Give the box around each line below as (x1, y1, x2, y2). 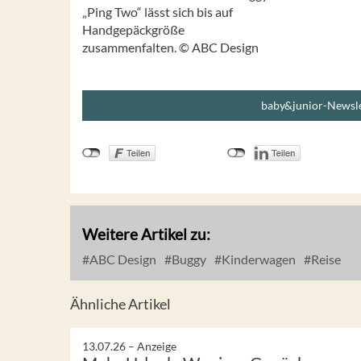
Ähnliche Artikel (70, 294, 171, 313)
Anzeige (137, 338, 176, 353)
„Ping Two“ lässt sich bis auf (82, 3, 233, 19)
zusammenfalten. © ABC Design (82, 39, 259, 55)
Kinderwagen (219, 251, 296, 267)
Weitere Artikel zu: (82, 224, 210, 243)
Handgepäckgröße (82, 21, 185, 37)
